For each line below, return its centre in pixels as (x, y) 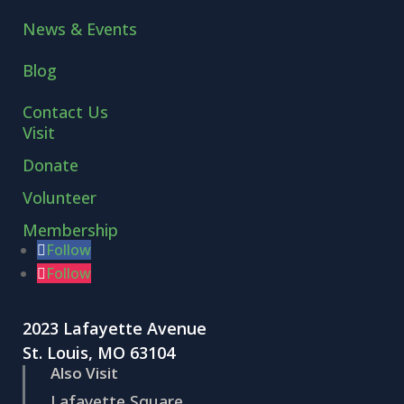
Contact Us (66, 111)
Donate (51, 165)
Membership (71, 230)
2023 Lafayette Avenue (115, 328)
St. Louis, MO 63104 (99, 352)
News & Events (80, 28)
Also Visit (85, 372)
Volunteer (60, 197)
